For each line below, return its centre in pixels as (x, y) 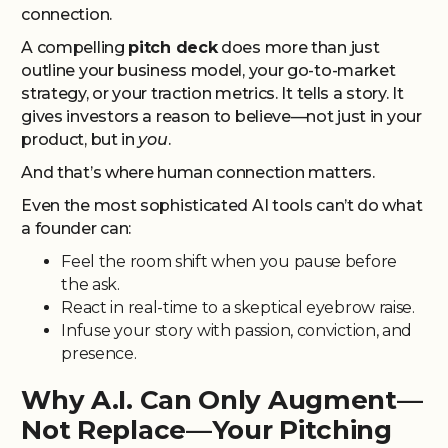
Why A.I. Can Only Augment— (222, 400)
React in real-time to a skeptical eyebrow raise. (238, 307)
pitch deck (173, 47)
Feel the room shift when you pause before (229, 261)
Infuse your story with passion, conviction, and (237, 330)
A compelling (75, 47)
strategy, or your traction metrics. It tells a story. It (212, 93)
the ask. (90, 284)
